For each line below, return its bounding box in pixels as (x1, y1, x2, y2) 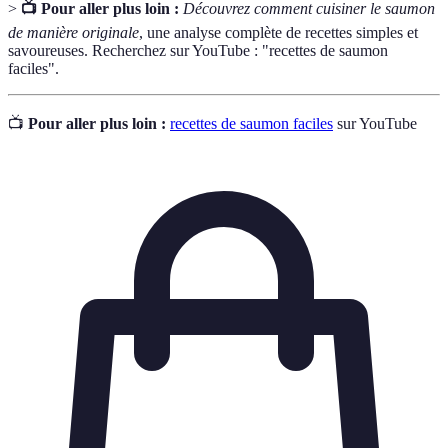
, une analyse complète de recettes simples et (139, 23, 418, 41)
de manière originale (8, 23, 139, 41)
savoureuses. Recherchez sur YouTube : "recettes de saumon (8, 41, 388, 59)
